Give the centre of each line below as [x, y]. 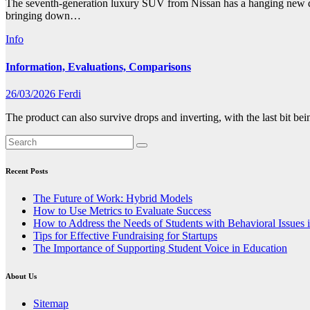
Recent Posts [27, 171]
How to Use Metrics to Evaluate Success [122, 210]
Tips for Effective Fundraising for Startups [125, 235]
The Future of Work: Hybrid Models [113, 198]
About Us [21, 276]
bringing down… [43, 16]
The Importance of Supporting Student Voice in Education [160, 248]
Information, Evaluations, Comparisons [98, 66]
